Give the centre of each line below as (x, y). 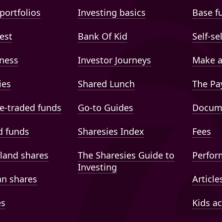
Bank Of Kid (103, 36)
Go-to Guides (106, 108)
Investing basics (112, 13)
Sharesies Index (111, 132)
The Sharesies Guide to (126, 155)
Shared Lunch (107, 84)
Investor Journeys (115, 60)
